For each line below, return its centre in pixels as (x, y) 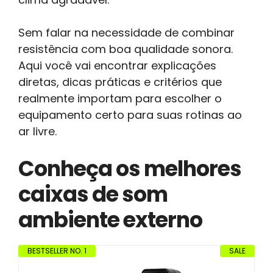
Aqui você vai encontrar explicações (117, 65)
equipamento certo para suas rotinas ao (130, 115)
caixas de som (93, 194)
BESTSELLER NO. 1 (57, 250)
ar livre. (37, 131)
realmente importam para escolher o (120, 98)
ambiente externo (110, 219)
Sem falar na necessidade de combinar (126, 32)
